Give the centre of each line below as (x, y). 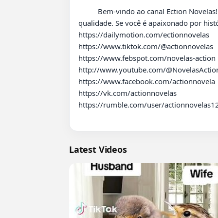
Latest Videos (98, 149)
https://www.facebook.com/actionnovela (147, 81)
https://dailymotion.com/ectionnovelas (144, 34)
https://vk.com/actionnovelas (127, 93)
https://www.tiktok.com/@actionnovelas (146, 46)
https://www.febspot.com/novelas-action (147, 58)
